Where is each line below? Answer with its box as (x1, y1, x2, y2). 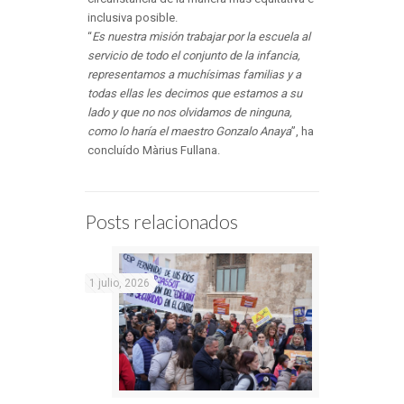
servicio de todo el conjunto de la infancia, (87, 48, 300, 62)
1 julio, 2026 (89, 276, 150, 289)
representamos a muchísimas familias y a (87, 67, 301, 81)
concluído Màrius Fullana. (87, 142, 220, 157)
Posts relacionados (85, 209, 238, 233)
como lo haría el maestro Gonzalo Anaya (87, 124, 291, 138)
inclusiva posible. (87, 10, 178, 24)
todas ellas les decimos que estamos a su (87, 86, 302, 100)
